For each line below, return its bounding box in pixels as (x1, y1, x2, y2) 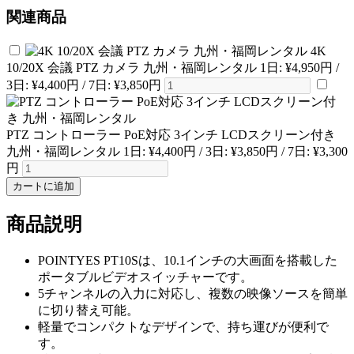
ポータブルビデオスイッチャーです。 (38, 269, 253, 284)
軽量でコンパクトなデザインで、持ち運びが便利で (38, 319, 329, 333)
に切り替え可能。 (38, 303, 139, 317)
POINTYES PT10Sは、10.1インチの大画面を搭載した (38, 253, 337, 267)
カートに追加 (13, 179, 74, 192)
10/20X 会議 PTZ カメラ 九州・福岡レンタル (6, 60, 257, 74)
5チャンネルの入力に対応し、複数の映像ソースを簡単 (38, 286, 348, 300)
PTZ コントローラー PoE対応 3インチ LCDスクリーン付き (6, 127, 336, 141)
